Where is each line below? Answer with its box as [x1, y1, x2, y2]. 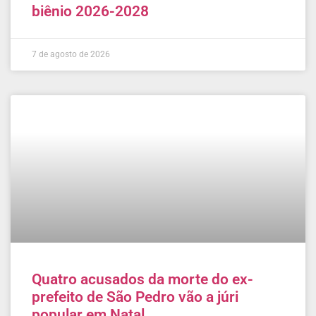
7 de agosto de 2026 [32, 49, 110, 59]
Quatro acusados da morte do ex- [32, 270, 253, 288]
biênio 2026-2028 [32, 2, 149, 20]
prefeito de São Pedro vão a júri [32, 288, 238, 305]
